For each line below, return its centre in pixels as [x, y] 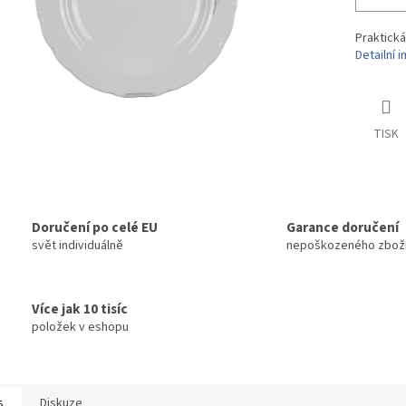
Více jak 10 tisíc [80, 309]
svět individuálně [77, 246]
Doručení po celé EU [95, 228]
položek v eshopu [80, 328]
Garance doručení [343, 228]
